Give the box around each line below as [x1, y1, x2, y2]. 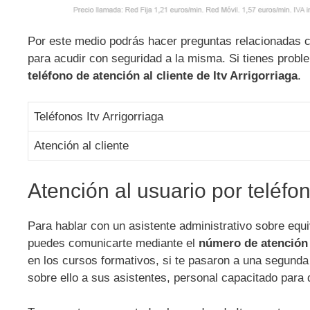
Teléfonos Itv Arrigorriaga [34, 110, 163, 123]
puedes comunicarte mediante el [28, 236, 195, 250]
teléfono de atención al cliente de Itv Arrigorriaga [28, 69, 298, 82]
